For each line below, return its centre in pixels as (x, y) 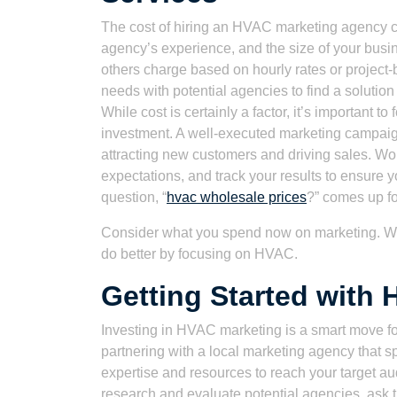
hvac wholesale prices (237, 197)
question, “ (134, 197)
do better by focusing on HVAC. (199, 254)
